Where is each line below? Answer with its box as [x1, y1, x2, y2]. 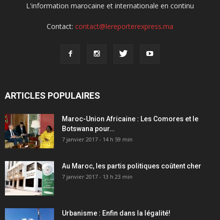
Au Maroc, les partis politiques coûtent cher [62, 162, 201, 170]
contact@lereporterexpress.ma [75, 22, 173, 31]
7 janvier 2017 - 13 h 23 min [62, 173, 133, 181]
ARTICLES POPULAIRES [5, 90, 100, 101]
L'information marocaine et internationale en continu [26, 1, 194, 11]
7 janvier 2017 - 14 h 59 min [62, 136, 133, 143]
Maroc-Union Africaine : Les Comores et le [62, 115, 198, 123]
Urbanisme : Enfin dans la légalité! [62, 209, 170, 218]
